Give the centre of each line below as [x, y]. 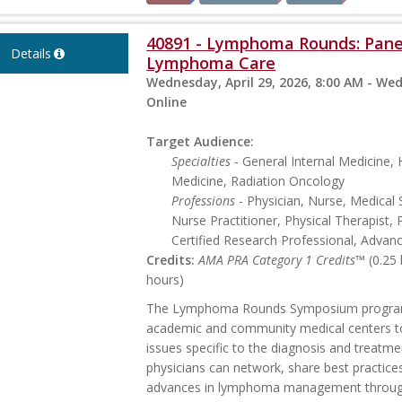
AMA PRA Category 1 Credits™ [282, 260]
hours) [166, 280]
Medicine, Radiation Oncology [258, 181]
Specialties [201, 162]
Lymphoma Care [211, 63]
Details [31, 54]
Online [167, 102]
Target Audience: [201, 142]
